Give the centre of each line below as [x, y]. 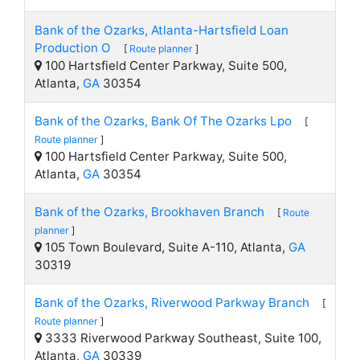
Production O [73, 48]
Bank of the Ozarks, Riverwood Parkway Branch [172, 303]
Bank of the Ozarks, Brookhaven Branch [149, 212]
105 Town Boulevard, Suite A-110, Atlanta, [165, 247]
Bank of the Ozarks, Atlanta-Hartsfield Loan [162, 30]
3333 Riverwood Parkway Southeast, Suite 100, [182, 338]
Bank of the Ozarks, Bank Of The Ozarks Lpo [163, 121]
